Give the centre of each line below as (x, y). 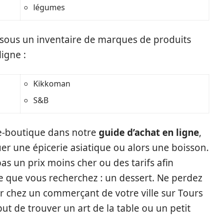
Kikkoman (52, 84)
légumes (49, 7)
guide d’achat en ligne (149, 132)
